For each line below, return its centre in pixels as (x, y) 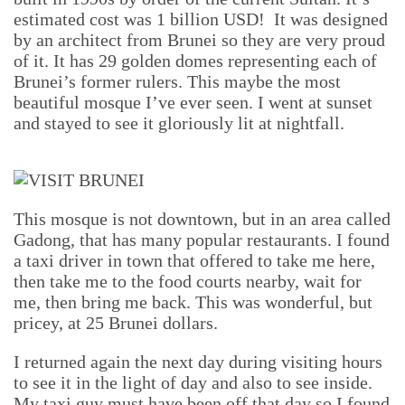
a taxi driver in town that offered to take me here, (194, 260)
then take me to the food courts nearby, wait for (188, 281)
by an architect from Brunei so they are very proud (199, 40)
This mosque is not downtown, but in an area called (202, 219)
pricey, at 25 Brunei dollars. (116, 323)
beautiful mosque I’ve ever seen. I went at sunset (193, 102)
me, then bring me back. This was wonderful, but (193, 302)
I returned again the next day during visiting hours (198, 362)
